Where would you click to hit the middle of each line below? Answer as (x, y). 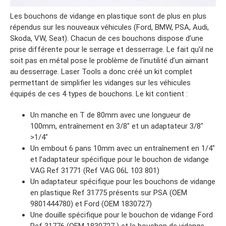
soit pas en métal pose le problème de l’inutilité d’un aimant (109, 61)
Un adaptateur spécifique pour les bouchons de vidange (123, 182)
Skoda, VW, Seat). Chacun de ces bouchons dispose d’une (107, 39)
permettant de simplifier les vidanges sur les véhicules (100, 83)
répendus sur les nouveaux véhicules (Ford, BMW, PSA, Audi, (109, 27)
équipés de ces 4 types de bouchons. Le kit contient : (99, 94)
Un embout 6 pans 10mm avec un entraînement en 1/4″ (123, 149)
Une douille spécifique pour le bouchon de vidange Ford (122, 215)
